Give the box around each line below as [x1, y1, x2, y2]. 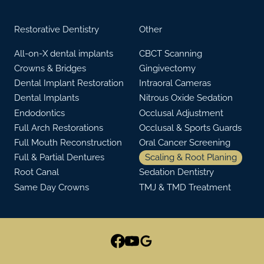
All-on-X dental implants [14, 48, 113, 59]
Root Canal [14, 167, 59, 178]
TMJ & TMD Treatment [139, 181, 231, 193]
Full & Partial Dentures [14, 152, 104, 163]
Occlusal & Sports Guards [139, 122, 242, 133]
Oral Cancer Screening [139, 137, 230, 148]
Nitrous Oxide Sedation [139, 93, 233, 104]
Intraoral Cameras [139, 78, 211, 89]
